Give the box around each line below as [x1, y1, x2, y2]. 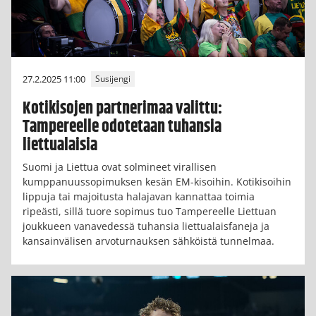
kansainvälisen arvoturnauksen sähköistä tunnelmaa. [23, 233, 274, 248]
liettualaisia [23, 132, 97, 158]
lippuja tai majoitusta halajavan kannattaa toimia [23, 189, 255, 203]
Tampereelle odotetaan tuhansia [23, 114, 221, 140]
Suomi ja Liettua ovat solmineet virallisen [23, 159, 217, 174]
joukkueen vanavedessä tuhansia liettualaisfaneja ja [23, 219, 269, 233]
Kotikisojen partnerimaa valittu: [23, 95, 222, 121]
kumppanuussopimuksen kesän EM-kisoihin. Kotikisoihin [23, 174, 291, 188]
